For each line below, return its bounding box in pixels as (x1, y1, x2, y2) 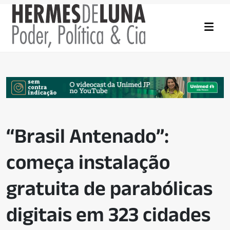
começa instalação (6, 150, 170, 174)
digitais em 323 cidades (6, 203, 210, 226)
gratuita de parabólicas (6, 177, 213, 200)
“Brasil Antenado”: (6, 124, 169, 147)
